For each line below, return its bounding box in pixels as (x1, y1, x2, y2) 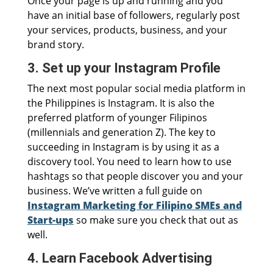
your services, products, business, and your (27, 23, 227, 37)
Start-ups (27, 213, 74, 227)
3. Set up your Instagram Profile (27, 60, 221, 76)
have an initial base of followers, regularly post (27, 9, 240, 23)
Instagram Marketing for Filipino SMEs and (27, 199, 242, 213)
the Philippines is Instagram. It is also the (27, 96, 214, 110)
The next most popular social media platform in (27, 82, 246, 96)
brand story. (27, 38, 84, 52)
